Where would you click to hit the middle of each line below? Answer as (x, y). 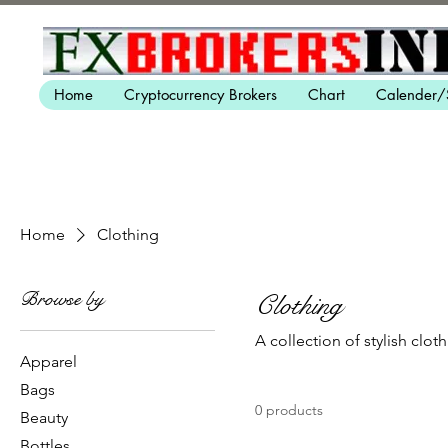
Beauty (44, 417)
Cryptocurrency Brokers (200, 94)
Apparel (48, 361)
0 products (289, 410)
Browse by (62, 299)
